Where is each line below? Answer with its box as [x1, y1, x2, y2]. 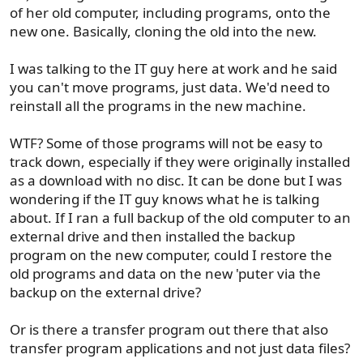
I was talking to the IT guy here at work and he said [10, 58, 337, 78]
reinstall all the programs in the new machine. [10, 96, 306, 115]
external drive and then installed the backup [10, 226, 295, 246]
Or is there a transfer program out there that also [10, 319, 328, 339]
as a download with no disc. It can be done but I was [10, 170, 342, 190]
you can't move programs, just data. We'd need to [10, 77, 330, 96]
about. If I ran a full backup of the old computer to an [10, 207, 351, 227]
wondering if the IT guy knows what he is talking [10, 189, 319, 208]
